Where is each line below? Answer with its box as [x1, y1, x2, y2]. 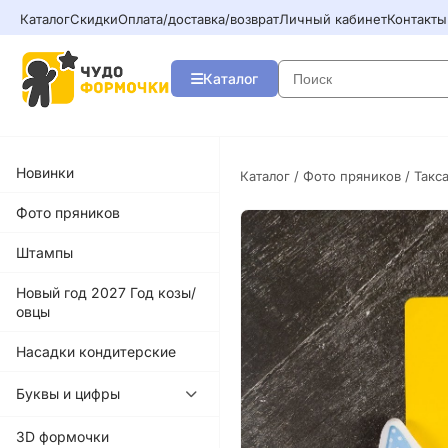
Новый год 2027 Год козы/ [16, 283, 196, 301]
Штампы [16, 243, 73, 261]
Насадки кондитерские [16, 342, 176, 360]
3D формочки [16, 427, 109, 445]
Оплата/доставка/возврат [118, 10, 279, 27]
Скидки [70, 10, 118, 27]
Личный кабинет [279, 10, 387, 27]
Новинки [16, 163, 74, 181]
